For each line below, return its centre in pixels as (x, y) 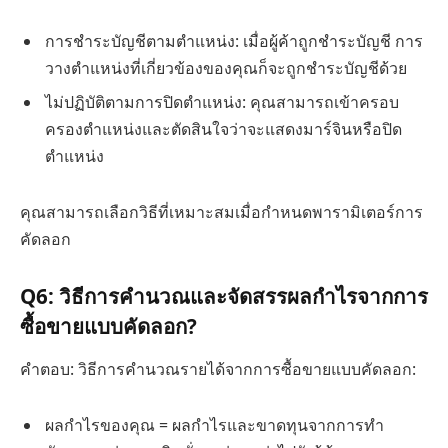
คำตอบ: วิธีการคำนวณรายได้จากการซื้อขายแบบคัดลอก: (218, 369)
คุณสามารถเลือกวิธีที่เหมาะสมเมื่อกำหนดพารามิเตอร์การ (221, 212)
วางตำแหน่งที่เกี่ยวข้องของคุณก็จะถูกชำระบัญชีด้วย (226, 68)
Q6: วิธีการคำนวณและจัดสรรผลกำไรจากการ (224, 295)
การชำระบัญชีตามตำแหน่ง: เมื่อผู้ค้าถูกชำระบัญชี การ (234, 41)
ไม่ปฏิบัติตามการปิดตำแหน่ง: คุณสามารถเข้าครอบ (222, 102)
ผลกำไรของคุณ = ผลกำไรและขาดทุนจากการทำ (214, 424)
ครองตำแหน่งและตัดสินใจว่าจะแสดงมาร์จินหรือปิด (223, 129)
